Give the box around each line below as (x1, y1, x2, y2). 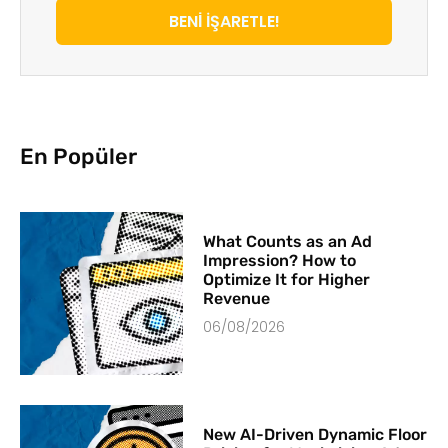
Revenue (203, 289, 271, 309)
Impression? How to (203, 251, 357, 271)
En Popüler (20, 143, 137, 171)
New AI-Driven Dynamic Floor (203, 425, 428, 445)
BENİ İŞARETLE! (168, 9, 280, 33)
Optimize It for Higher (203, 270, 371, 290)
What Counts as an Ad (203, 232, 373, 252)
